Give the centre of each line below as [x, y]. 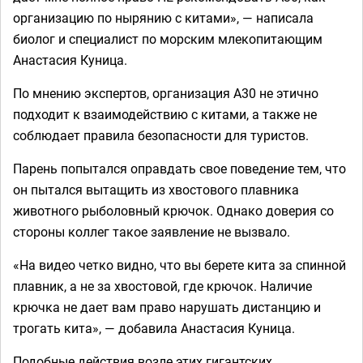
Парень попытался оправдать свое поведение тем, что [179, 169]
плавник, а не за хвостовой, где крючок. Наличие [162, 286]
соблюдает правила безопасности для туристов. [161, 135]
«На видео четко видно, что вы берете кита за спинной [179, 265]
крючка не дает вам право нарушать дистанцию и [167, 307]
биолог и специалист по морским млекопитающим [168, 39]
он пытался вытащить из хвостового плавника [156, 190]
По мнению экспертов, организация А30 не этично [166, 93]
